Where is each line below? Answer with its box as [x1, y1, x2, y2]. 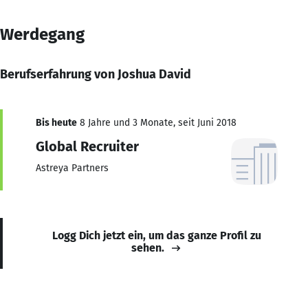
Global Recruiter [36, 137, 139, 155]
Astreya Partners [36, 162, 109, 174]
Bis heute [36, 116, 77, 129]
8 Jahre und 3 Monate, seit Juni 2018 [77, 116, 236, 129]
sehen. [131, 241, 164, 254]
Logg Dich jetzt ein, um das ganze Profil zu [52, 228, 261, 242]
